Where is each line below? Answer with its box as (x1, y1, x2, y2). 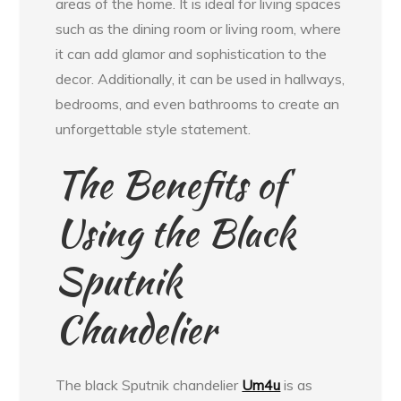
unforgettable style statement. (55, 119, 252, 138)
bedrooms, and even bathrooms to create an (55, 94, 340, 113)
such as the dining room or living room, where (55, 19, 342, 38)
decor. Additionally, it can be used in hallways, (55, 69, 346, 88)
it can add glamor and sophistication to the (55, 44, 328, 63)
